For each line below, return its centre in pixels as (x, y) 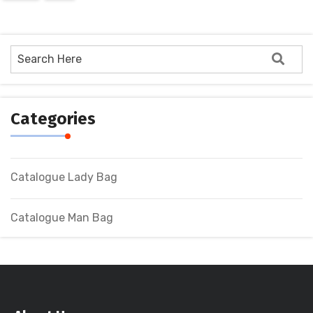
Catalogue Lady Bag (64, 177)
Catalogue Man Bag (62, 218)
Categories (53, 119)
